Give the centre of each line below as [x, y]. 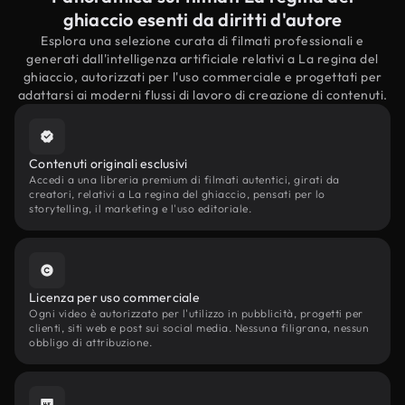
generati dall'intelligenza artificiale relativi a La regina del [202, 59]
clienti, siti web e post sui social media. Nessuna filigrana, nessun [199, 328]
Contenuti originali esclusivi [108, 164]
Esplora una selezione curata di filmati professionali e [202, 41]
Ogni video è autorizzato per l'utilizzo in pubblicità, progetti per [196, 313]
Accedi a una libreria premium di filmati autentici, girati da [184, 179]
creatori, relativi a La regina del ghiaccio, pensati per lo [177, 194]
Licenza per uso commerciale [114, 297]
